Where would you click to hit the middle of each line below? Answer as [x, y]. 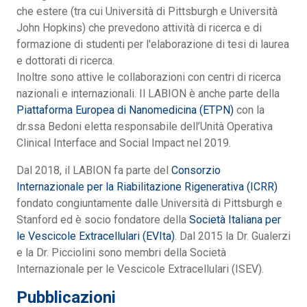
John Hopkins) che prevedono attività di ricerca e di [139, 28]
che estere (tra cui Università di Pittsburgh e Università [147, 12]
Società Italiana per [235, 220]
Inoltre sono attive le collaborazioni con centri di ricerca [149, 77]
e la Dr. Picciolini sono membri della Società [121, 253]
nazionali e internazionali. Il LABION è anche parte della [148, 94]
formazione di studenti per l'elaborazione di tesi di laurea [153, 45]
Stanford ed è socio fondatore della [103, 220]
